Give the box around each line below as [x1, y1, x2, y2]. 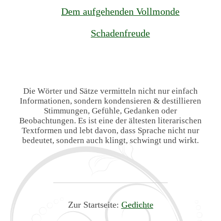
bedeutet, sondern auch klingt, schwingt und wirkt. [22, 136, 199, 146]
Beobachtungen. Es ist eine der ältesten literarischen [19, 116, 202, 126]
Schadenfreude [91, 27, 150, 38]
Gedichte [121, 199, 153, 210]
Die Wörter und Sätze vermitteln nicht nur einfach [23, 86, 198, 96]
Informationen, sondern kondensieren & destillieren [20, 96, 201, 106]
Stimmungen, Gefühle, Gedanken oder [44, 106, 177, 116]
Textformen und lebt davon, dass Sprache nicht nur [22, 126, 199, 136]
